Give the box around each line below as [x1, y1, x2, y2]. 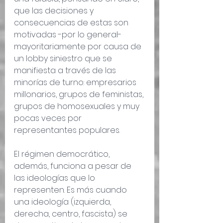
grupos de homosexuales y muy [14, 101, 141, 112]
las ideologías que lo [14, 172, 97, 184]
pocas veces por [14, 112, 84, 124]
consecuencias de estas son [14, 17, 130, 29]
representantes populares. [14, 124, 120, 136]
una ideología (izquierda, [14, 196, 113, 208]
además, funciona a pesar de [14, 160, 133, 172]
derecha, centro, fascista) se [14, 208, 129, 220]
